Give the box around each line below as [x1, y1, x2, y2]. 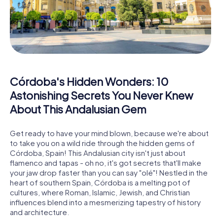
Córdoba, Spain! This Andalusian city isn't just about [10, 148, 185, 158]
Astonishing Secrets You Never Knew [10, 88, 193, 103]
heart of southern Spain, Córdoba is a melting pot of [10, 178, 190, 187]
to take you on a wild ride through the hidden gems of [10, 138, 195, 148]
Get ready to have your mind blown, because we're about [10, 128, 209, 138]
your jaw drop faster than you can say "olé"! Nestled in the [10, 168, 208, 178]
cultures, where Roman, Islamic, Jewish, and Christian [10, 187, 190, 197]
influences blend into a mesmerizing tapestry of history [10, 197, 201, 207]
